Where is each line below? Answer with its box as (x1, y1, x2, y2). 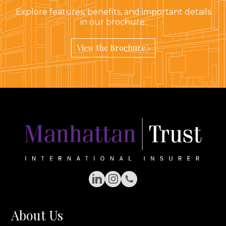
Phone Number (128, 178, 193, 188)
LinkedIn (96, 178, 132, 188)
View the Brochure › (76, 42, 150, 53)
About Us (11, 206, 64, 223)
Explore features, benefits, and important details (15, 7, 211, 17)
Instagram (112, 178, 153, 188)
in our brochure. (80, 17, 146, 27)
